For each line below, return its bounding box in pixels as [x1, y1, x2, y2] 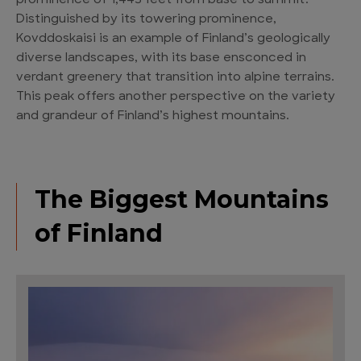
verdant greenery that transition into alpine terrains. [16, 72, 334, 85]
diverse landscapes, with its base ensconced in [16, 52, 306, 65]
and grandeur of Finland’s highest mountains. [16, 110, 289, 123]
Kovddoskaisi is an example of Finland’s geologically [16, 33, 330, 46]
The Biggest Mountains [35, 185, 329, 215]
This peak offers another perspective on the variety [16, 91, 335, 104]
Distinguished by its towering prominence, [16, 14, 276, 27]
